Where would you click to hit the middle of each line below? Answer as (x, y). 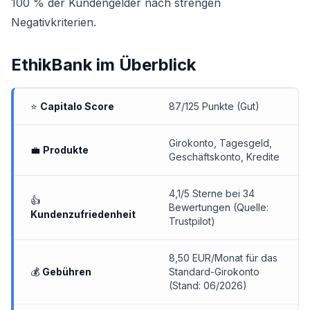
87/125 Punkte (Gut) (214, 106)
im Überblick (144, 65)
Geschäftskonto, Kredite (224, 157)
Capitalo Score (77, 106)
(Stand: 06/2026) (208, 285)
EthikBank (52, 65)
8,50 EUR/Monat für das (223, 258)
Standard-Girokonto (214, 272)
